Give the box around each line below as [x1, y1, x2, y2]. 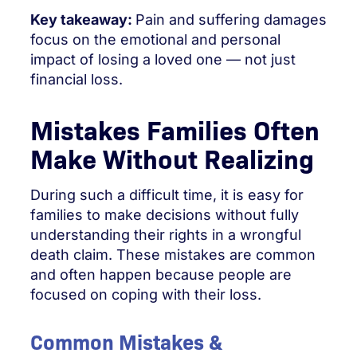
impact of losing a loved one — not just [30, 51, 296, 68]
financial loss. [30, 71, 123, 88]
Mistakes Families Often [30, 110, 320, 147]
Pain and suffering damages [135, 11, 327, 28]
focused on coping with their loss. [30, 285, 261, 303]
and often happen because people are [30, 265, 292, 283]
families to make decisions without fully [30, 206, 299, 223]
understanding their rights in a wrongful [30, 226, 301, 243]
